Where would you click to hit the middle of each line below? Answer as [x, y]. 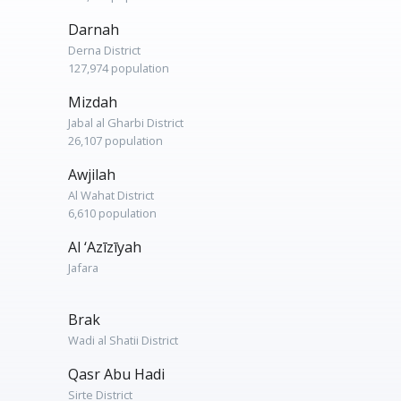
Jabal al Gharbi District [126, 123]
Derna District [104, 50]
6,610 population [112, 213]
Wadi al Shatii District [123, 340]
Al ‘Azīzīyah [105, 247]
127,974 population [119, 68]
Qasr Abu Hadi [116, 374]
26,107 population [115, 141]
